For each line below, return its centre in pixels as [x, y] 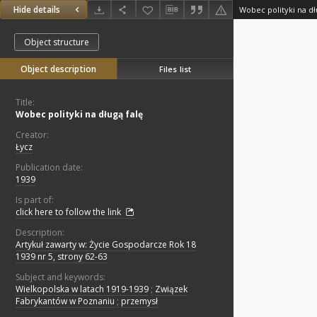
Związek [171, 289]
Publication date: [49, 168]
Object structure [57, 42]
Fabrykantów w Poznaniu [65, 301]
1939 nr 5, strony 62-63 [62, 257]
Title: [25, 103]
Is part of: [35, 200]
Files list [175, 69]
